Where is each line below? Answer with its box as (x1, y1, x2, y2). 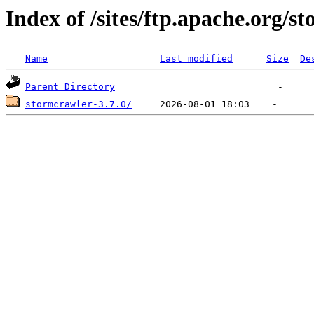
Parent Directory (25, 81, 115, 93)
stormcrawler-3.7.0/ (25, 99, 132, 110)
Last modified (160, 53, 233, 64)
